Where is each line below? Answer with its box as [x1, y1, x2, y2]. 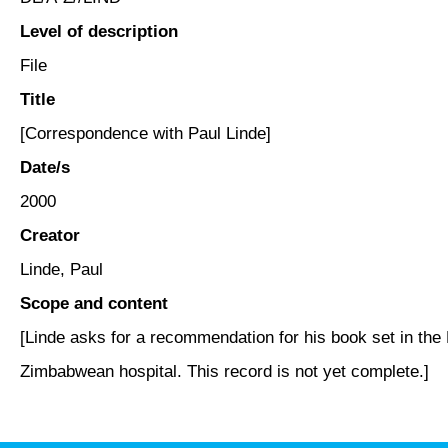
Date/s [20, 157, 70, 177]
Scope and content [20, 293, 168, 313]
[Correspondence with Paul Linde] [20, 123, 271, 143]
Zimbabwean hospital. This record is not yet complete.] [20, 361, 429, 381]
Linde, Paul [20, 259, 103, 279]
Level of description [20, 21, 178, 41]
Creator [20, 225, 80, 245]
